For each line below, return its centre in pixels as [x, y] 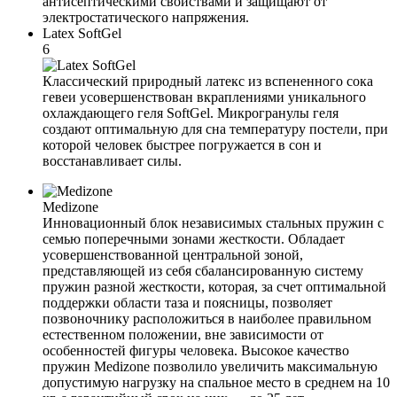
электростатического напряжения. [146, 17]
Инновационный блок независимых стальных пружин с [213, 222]
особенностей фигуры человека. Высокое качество [196, 350]
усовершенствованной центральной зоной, [173, 254]
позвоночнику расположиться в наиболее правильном [207, 318]
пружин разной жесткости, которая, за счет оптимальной [214, 286]
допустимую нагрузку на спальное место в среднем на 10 [216, 382]
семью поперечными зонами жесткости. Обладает [194, 238]
